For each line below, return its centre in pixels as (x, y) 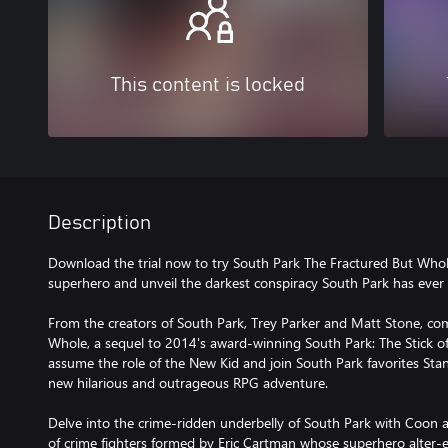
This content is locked (208, 85)
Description (99, 223)
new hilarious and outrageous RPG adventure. (188, 382)
